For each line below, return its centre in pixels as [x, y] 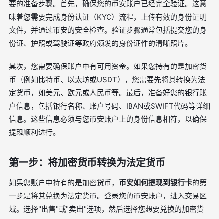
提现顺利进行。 [34, 132]
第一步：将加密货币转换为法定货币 [87, 163]
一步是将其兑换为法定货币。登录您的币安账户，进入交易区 [108, 196]
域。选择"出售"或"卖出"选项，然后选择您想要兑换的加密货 [106, 209]
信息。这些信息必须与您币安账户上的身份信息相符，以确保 [108, 119]
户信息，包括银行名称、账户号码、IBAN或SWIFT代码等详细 [109, 106]
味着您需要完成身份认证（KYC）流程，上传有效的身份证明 [108, 17]
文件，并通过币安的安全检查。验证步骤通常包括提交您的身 [108, 30]
